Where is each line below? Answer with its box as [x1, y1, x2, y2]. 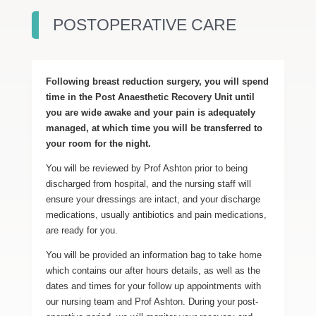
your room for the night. [45, 138, 151, 149]
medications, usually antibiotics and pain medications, [45, 209, 267, 220]
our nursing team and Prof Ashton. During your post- [45, 296, 258, 307]
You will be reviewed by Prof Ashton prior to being [45, 163, 248, 174]
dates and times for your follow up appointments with [45, 281, 261, 291]
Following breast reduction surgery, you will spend [45, 76, 269, 87]
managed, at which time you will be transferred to [45, 123, 262, 133]
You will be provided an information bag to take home [45, 250, 262, 260]
